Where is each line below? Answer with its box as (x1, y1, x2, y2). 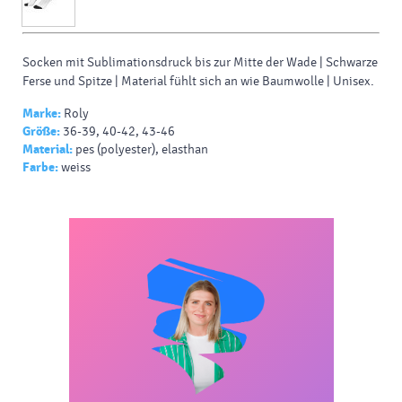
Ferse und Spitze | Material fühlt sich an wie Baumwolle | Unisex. (22, 74, 374, 90)
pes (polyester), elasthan (75, 142, 208, 158)
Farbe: (22, 160, 58, 176)
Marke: (22, 106, 61, 122)
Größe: (22, 124, 60, 140)
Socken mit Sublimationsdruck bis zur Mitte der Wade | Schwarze (22, 55, 378, 71)
